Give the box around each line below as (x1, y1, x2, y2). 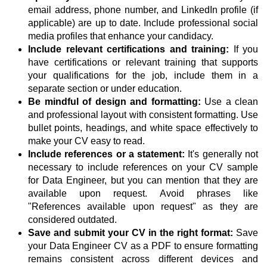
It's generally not (185, 149, 259, 160)
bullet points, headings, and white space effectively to (28, 123, 258, 133)
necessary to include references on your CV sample (28, 162, 258, 173)
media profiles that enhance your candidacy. (28, 31, 213, 42)
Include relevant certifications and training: (28, 44, 229, 55)
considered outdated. (28, 215, 117, 225)
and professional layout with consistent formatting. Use (28, 110, 258, 120)
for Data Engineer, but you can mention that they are (28, 175, 258, 186)
